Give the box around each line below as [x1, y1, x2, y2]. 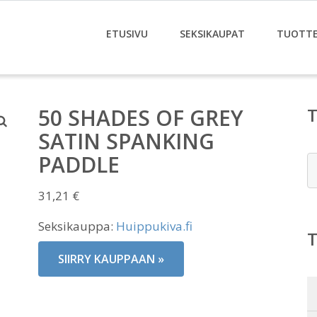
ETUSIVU [106, 27, 148, 40]
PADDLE [38, 150, 120, 179]
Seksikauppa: [38, 218, 116, 234]
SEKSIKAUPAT [180, 27, 245, 40]
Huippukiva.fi [116, 218, 192, 234]
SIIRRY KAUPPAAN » [58, 251, 164, 267]
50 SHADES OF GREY [38, 103, 243, 132]
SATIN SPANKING [38, 127, 214, 156]
